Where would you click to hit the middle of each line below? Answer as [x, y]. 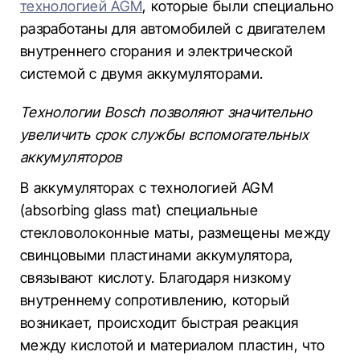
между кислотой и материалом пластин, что [173, 345]
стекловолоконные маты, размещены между [176, 233]
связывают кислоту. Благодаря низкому [155, 278]
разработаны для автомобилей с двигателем [173, 29]
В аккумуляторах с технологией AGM [147, 188]
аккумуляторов [71, 157]
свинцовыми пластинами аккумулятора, [157, 255]
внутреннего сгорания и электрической [156, 51]
